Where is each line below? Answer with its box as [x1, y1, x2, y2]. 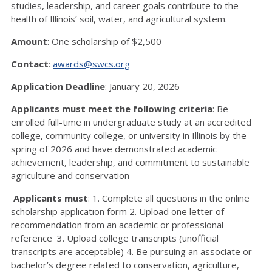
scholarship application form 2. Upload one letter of [11, 205, 224, 217]
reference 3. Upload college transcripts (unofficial [11, 232, 219, 244]
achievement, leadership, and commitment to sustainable [11, 156, 250, 168]
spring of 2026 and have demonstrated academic [11, 143, 217, 155]
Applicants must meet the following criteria [11, 103, 212, 115]
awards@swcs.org [53, 58, 130, 70]
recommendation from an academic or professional [11, 219, 223, 231]
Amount [11, 35, 47, 47]
